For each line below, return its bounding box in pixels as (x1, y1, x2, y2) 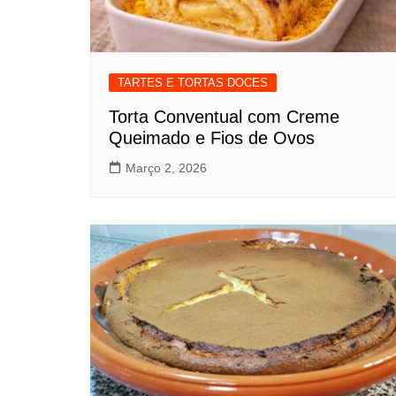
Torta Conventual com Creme (109, 107, 339, 127)
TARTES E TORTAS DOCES (118, 76, 268, 90)
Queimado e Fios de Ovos (109, 128, 315, 148)
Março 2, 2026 (126, 161, 207, 176)
